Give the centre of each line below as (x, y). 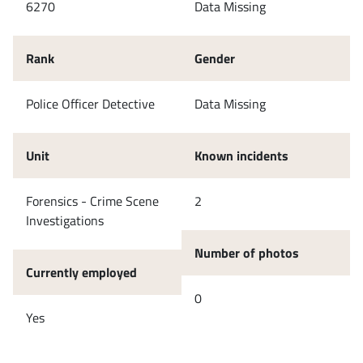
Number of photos (247, 252)
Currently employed (81, 272)
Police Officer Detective (90, 103)
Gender (215, 58)
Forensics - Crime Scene (92, 201)
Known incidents (241, 155)
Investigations (65, 220)
